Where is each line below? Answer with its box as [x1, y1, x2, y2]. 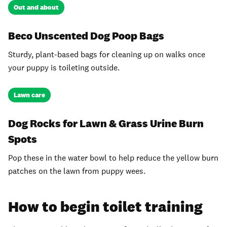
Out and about [14, 3, 59, 12]
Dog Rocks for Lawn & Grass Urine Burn [8, 116, 204, 130]
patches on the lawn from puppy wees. [8, 166, 145, 177]
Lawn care [14, 91, 46, 100]
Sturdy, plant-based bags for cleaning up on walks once [8, 49, 205, 60]
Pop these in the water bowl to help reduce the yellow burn [8, 153, 218, 164]
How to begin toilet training [8, 197, 203, 216]
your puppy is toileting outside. [8, 62, 120, 73]
